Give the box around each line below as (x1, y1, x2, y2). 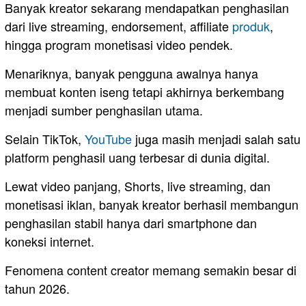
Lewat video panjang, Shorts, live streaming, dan (5, 176, 270, 195)
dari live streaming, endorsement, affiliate (5, 16, 232, 35)
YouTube (85, 129, 132, 148)
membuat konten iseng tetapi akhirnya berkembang (5, 82, 284, 100)
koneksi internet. (5, 232, 94, 250)
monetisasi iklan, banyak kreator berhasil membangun (5, 195, 298, 213)
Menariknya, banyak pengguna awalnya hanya (5, 64, 258, 82)
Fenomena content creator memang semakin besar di (5, 260, 296, 279)
